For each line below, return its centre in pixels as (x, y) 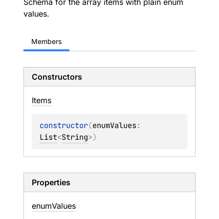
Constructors (57, 77)
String (75, 137)
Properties (51, 182)
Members (46, 41)
